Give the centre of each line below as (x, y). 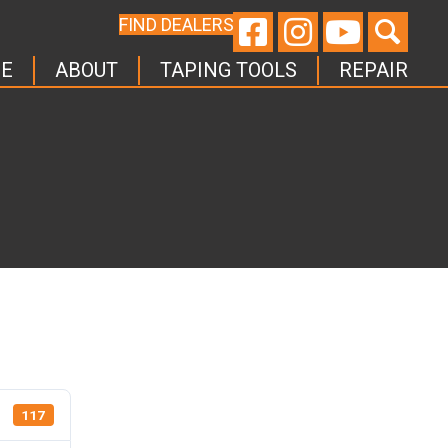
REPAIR (374, 70)
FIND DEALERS (176, 24)
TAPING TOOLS (229, 70)
